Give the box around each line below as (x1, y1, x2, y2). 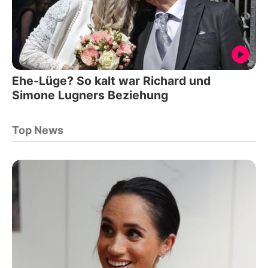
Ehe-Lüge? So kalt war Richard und (12, 73, 211, 88)
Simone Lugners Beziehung (12, 87, 168, 102)
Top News (12, 123, 63, 136)
